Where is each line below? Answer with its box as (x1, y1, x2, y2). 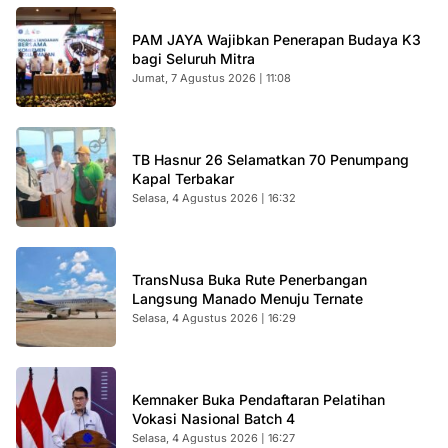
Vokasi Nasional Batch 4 (132, 410, 295, 427)
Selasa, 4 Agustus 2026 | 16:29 (132, 311, 296, 325)
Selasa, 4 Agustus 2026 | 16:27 (132, 431, 295, 445)
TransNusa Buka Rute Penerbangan (132, 271, 367, 288)
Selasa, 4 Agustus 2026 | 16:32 (132, 191, 296, 205)
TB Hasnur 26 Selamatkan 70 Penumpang (132, 151, 409, 168)
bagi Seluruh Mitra (132, 50, 255, 67)
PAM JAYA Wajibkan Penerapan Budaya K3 (132, 31, 421, 48)
